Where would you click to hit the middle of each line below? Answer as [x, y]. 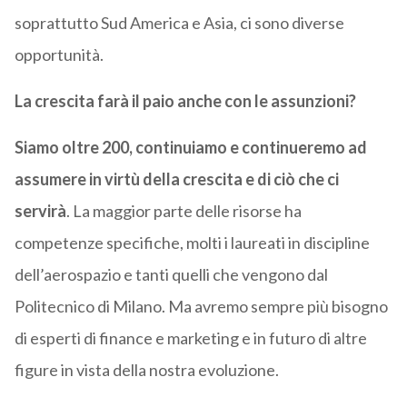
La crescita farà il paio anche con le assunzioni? [185, 101]
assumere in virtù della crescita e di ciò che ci [176, 179]
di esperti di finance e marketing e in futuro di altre [190, 338]
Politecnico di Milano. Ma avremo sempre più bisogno [201, 307]
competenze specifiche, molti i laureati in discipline [192, 243]
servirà [40, 211]
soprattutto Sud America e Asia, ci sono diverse [179, 23]
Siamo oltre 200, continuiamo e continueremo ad [190, 148]
